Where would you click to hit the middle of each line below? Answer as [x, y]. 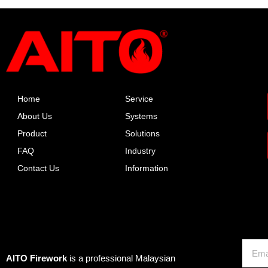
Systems [141, 116]
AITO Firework [36, 258]
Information [146, 168]
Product [32, 134]
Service [139, 99]
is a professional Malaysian [121, 258]
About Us [35, 116]
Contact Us [38, 168]
